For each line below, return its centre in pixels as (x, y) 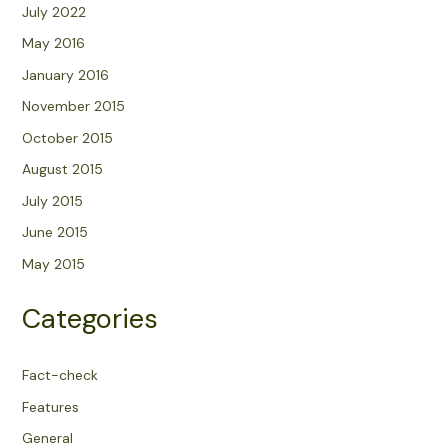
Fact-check (59, 375)
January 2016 (65, 74)
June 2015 (54, 232)
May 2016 (53, 43)
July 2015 (52, 200)
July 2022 (53, 11)
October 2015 (67, 137)
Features (50, 406)
